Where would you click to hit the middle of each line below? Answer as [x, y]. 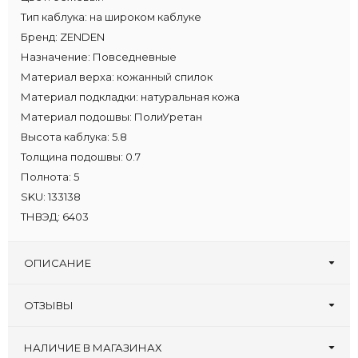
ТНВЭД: [41, 217]
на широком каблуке [146, 17]
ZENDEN [83, 37]
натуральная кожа [191, 97]
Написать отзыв [247, 342]
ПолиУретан [169, 117]
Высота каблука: [66, 137]
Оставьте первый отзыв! [135, 342]
